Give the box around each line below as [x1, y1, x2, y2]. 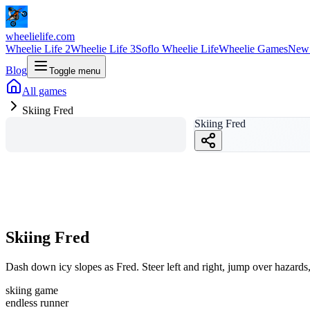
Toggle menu [49, 66, 100, 76]
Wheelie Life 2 [6, 43, 71, 55]
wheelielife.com [6, 30, 75, 42]
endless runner [6, 296, 69, 309]
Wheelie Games [219, 43, 288, 55]
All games [22, 85, 66, 97]
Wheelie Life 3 [71, 43, 136, 55]
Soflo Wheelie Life [136, 43, 219, 55]
